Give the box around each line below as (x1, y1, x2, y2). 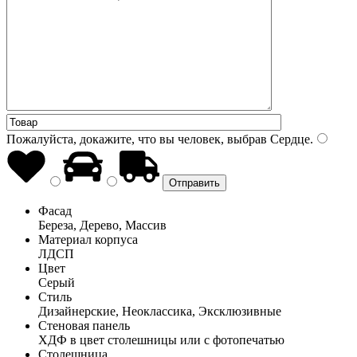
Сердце (267, 131, 310, 146)
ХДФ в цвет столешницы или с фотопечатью (38, 332, 284, 347)
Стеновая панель (38, 318, 130, 332)
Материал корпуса (38, 232, 138, 246)
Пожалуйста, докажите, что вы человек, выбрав (6, 131, 267, 146)
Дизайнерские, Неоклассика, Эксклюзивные (38, 304, 281, 318)
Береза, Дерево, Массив (38, 218, 167, 232)
